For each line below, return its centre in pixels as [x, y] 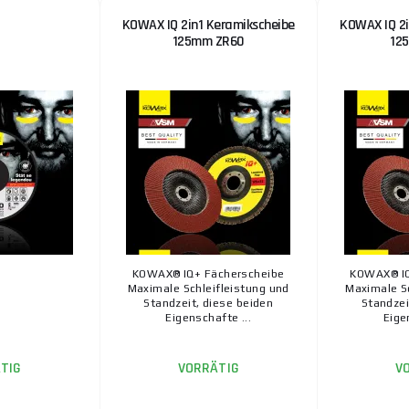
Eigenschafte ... [209, 317]
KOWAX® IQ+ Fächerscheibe [208, 273]
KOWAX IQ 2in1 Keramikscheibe [208, 25]
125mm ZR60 [208, 41]
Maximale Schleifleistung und [208, 288]
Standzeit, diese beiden [209, 303]
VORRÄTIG [208, 368]
